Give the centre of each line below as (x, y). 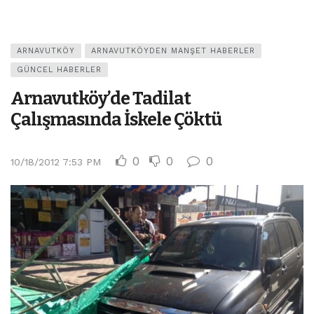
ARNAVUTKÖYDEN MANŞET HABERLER (173, 50)
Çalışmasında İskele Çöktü (116, 119)
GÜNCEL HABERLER (59, 69)
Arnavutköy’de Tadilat (101, 98)
